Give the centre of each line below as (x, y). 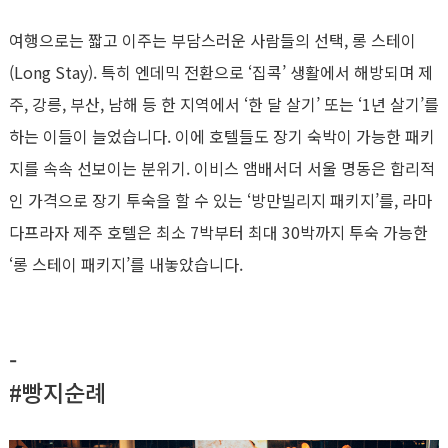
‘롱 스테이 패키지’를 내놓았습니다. (126, 264)
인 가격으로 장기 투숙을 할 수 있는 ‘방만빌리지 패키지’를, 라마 (220, 200)
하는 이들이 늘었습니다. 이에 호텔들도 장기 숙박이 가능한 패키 (222, 136)
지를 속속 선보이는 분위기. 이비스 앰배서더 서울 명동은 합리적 (222, 168)
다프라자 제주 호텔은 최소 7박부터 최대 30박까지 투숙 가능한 (218, 232)
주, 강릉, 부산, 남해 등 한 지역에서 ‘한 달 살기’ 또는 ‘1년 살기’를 (224, 104)
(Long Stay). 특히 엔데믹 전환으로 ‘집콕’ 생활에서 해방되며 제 (221, 72)
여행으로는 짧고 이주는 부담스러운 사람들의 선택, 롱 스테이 (212, 40)
